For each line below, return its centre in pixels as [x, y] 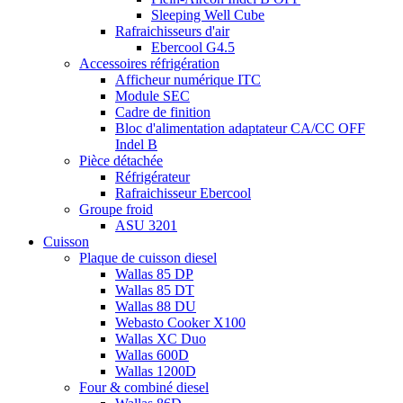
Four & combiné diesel [144, 387]
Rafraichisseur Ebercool [183, 193]
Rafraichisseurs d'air [172, 31]
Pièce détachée [121, 161]
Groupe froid [116, 209]
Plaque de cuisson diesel [148, 258]
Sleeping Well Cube [208, 15]
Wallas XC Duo [161, 339]
